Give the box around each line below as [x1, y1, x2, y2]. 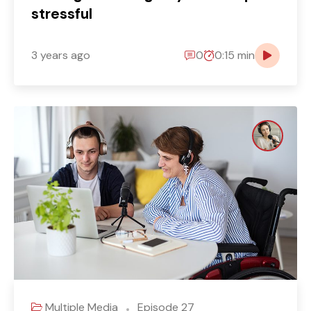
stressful [31, 3, 92, 24]
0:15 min [215, 48, 255, 63]
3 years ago [31, 48, 90, 63]
